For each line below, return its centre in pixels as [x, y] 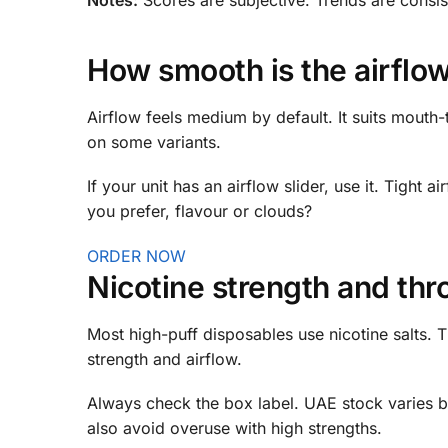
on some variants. [154, 141]
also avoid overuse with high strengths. [234, 428]
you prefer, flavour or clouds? [199, 211]
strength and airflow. [164, 358]
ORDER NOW [136, 255]
